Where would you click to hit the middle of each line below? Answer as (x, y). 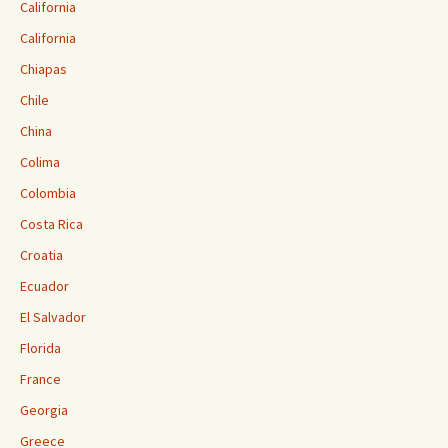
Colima (40, 162)
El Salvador (53, 317)
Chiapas (43, 69)
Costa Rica (51, 224)
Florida (40, 348)
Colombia (48, 193)
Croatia (41, 255)
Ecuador (44, 286)
